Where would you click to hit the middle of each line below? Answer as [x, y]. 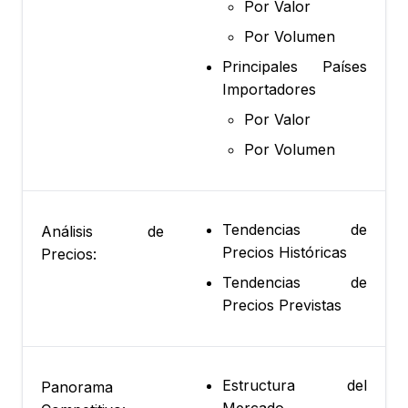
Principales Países [295, 67]
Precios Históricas [285, 253]
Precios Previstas [282, 306]
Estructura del [295, 386]
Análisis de [102, 232]
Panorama [77, 388]
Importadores [269, 90]
